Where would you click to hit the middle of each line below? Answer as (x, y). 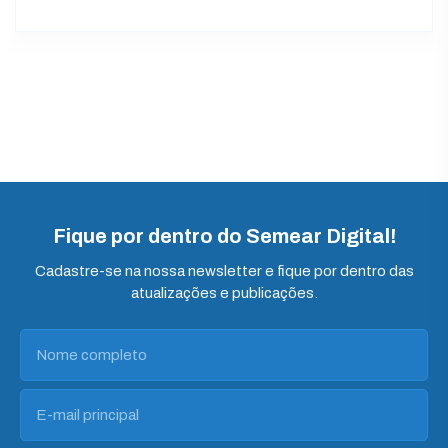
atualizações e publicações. (224, 293)
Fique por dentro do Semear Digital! (224, 236)
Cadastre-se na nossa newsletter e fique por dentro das (224, 271)
